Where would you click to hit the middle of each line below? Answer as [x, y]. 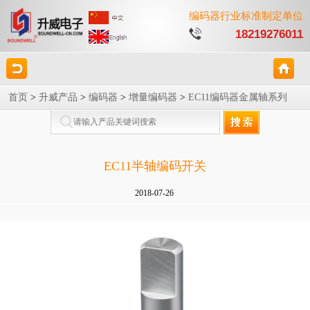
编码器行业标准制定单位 [246, 16]
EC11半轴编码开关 [155, 166]
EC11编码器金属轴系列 [238, 97]
